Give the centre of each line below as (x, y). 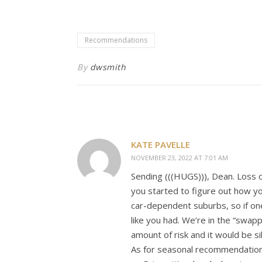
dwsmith (108, 67)
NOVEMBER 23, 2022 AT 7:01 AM (180, 158)
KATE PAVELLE (161, 144)
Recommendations (116, 40)
